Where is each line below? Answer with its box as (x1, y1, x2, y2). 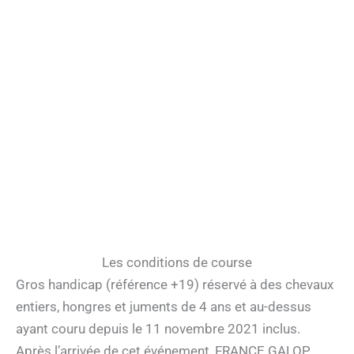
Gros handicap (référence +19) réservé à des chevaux (16, 276, 333, 292)
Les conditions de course (102, 254, 252, 270)
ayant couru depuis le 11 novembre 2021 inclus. (16, 320, 300, 337)
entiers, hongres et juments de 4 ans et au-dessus (16, 298, 311, 314)
